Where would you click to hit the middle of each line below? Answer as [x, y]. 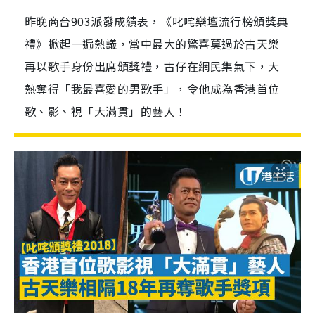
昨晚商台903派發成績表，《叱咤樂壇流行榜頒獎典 [156, 21]
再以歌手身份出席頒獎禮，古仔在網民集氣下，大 [152, 66]
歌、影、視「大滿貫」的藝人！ [106, 111]
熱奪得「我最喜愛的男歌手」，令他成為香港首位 [152, 89]
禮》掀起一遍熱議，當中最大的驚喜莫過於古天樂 [152, 44]
